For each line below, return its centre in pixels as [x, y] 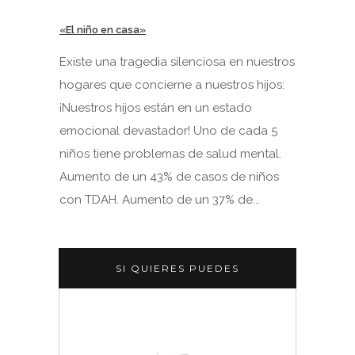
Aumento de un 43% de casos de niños [169, 177]
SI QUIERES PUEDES [177, 268]
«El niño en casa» [103, 30]
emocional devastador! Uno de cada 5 [168, 131]
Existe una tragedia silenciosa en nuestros [177, 62]
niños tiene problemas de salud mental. [170, 154]
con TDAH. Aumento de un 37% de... [160, 200]
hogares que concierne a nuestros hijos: [172, 85]
